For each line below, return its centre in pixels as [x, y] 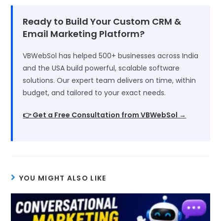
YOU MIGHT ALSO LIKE [63, 178]
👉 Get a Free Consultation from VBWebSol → [105, 115]
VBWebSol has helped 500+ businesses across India [111, 56]
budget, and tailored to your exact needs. [94, 93]
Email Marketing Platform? [84, 34]
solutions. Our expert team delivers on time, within [110, 81]
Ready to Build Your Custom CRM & [102, 22]
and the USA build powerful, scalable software [101, 68]
